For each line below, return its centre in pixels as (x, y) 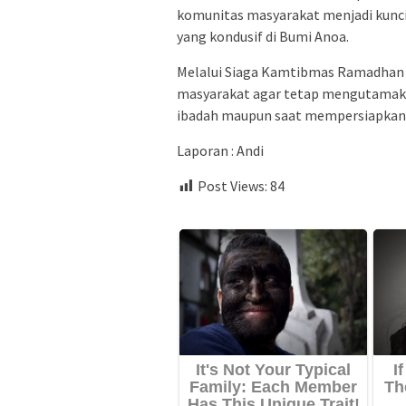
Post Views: (232, 186)
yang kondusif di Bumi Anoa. (263, 37)
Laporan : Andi (220, 151)
